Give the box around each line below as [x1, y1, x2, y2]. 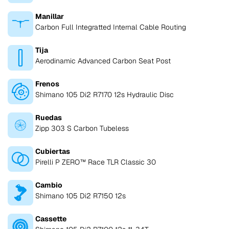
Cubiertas [35, 147, 70, 156]
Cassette [35, 214, 66, 224]
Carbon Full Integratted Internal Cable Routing [35, 22, 186, 32]
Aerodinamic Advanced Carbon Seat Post [35, 56, 171, 66]
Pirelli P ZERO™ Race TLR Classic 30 [35, 157, 156, 167]
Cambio [35, 180, 62, 190]
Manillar [35, 12, 64, 21]
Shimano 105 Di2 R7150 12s [35, 191, 126, 201]
